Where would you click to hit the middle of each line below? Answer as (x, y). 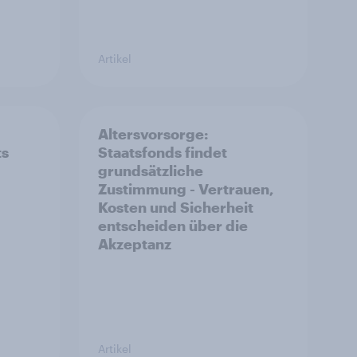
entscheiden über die (173, 225)
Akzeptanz (135, 243)
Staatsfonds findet (163, 152)
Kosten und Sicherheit (176, 207)
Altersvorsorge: (153, 133)
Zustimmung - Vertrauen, (186, 188)
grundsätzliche (151, 170)
